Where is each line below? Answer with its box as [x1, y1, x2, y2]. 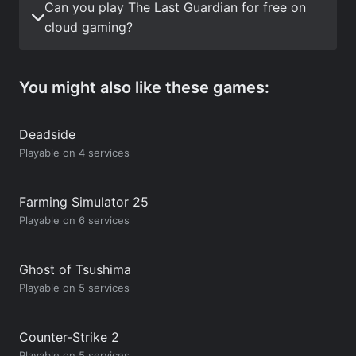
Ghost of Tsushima [19, 261, 131, 277]
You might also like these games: [19, 77, 269, 97]
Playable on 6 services [19, 213, 130, 226]
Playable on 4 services [19, 145, 130, 159]
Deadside [19, 126, 75, 142]
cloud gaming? [44, 18, 133, 35]
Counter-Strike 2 [19, 328, 119, 345]
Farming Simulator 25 [19, 193, 149, 210]
